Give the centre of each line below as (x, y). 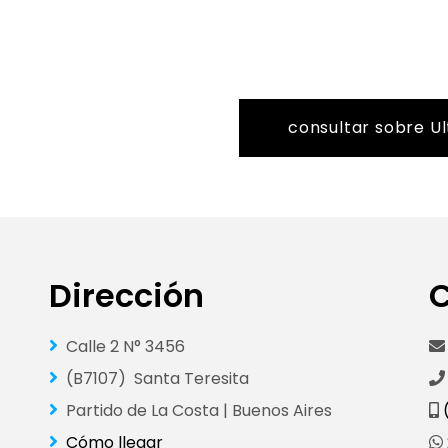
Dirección (126, 295)
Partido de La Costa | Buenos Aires (197, 410)
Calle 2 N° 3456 (123, 346)
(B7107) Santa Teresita (155, 378)
